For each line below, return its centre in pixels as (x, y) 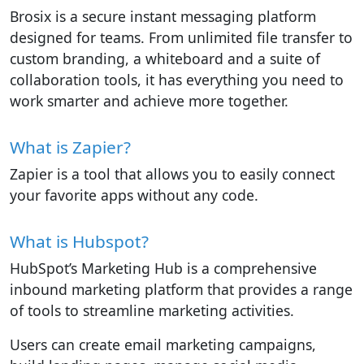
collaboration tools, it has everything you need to (177, 79)
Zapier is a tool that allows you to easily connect (172, 173)
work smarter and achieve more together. (149, 100)
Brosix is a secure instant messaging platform (163, 16)
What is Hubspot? (79, 241)
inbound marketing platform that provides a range (181, 289)
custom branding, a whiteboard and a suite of (165, 58)
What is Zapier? (70, 147)
